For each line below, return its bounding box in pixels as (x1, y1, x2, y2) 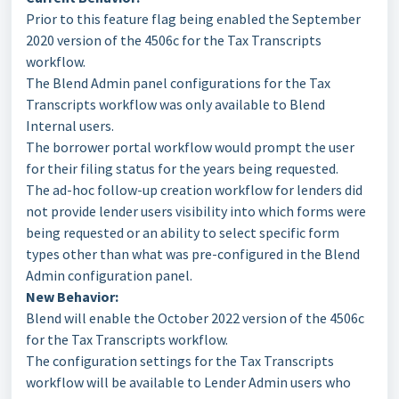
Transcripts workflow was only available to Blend (26, 95, 325, 113)
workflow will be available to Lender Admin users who (26, 373, 351, 391)
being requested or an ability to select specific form (26, 224, 339, 241)
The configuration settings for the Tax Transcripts (26, 352, 334, 370)
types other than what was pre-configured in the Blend (26, 245, 360, 263)
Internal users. (26, 117, 114, 134)
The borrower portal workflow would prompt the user (26, 138, 354, 156)
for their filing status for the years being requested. (26, 159, 338, 177)
